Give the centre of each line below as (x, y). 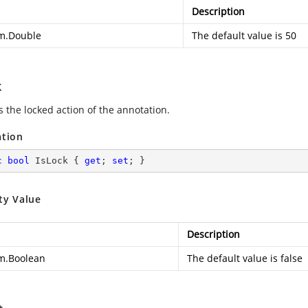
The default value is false (245, 258)
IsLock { (57, 161)
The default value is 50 (244, 35)
